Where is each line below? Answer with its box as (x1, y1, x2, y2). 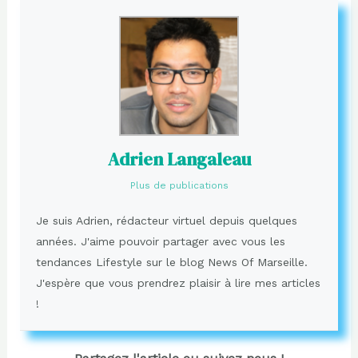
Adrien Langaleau (107, 146, 251, 171)
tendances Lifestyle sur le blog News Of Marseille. (35, 255, 308, 268)
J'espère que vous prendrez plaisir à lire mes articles (35, 276, 320, 289)
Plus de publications (129, 179, 229, 191)
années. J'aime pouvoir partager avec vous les (35, 234, 285, 248)
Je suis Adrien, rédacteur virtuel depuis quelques (35, 213, 297, 227)
